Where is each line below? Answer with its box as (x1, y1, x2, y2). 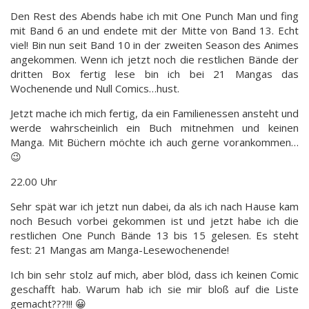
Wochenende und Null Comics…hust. (10, 81, 179, 95)
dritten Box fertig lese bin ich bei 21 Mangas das (10, 66, 299, 81)
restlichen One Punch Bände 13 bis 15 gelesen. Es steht (10, 228, 299, 242)
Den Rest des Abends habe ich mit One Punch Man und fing (10, 8, 299, 23)
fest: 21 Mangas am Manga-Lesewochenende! (10, 242, 229, 257)
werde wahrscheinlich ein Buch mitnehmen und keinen (10, 120, 299, 134)
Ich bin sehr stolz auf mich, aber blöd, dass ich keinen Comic (10, 267, 299, 281)
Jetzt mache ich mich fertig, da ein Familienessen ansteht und (10, 106, 299, 120)
